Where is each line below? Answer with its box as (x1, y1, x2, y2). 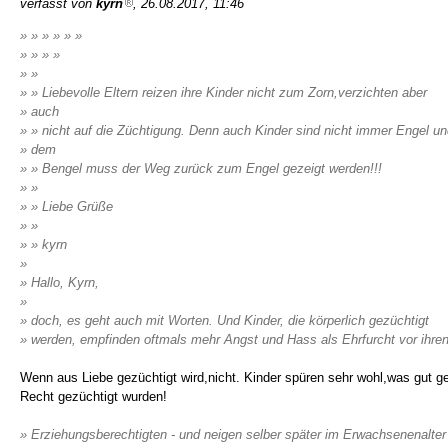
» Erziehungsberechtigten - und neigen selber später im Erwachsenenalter (20, 427, 446, 442)
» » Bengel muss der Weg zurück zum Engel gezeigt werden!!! (20, 161, 382, 176)
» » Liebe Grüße (20, 199, 113, 214)
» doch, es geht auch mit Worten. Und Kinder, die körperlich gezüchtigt (20, 313, 429, 328)
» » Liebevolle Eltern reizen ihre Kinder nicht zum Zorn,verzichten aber (20, 85, 427, 100)
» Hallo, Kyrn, (20, 275, 99, 290)
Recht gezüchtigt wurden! (20, 389, 167, 404)
